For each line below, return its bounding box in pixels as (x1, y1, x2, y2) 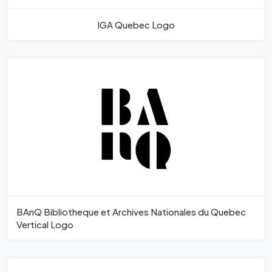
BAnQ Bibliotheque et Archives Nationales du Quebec (16, 206, 246, 218)
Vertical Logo (16, 219, 73, 231)
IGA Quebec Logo (97, 18, 175, 30)
